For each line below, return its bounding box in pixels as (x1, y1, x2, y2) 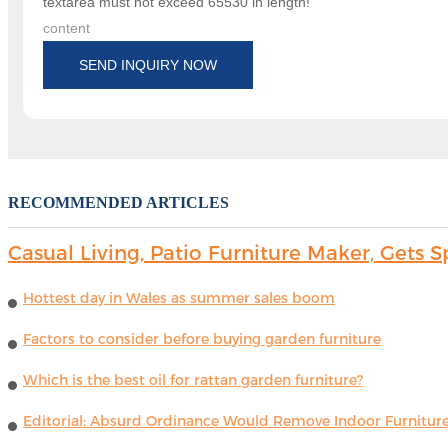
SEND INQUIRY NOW (79, 57, 217, 74)
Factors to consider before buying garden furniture (23, 330, 381, 349)
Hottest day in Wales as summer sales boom (23, 289, 335, 308)
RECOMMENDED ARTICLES (8, 194, 229, 212)
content (43, 20, 90, 37)
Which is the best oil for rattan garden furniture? (23, 371, 363, 390)
